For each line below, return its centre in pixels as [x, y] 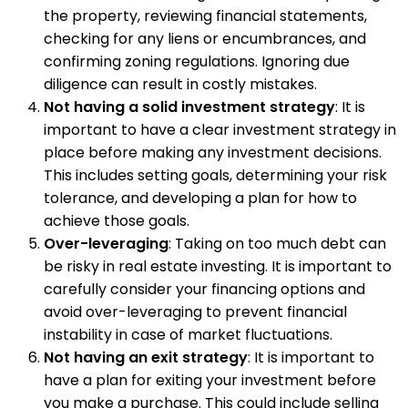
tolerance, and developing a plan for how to [200, 198]
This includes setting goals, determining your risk [215, 175]
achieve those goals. [117, 220]
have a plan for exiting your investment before [210, 380]
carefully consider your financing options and [204, 289]
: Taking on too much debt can [277, 243]
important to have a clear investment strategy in [220, 129]
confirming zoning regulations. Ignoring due [197, 61]
